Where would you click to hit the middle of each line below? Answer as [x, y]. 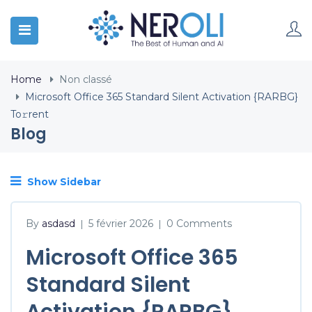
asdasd [58, 223]
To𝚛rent [30, 114]
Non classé [86, 79]
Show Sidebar [63, 182]
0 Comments [199, 223]
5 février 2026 [121, 223]
